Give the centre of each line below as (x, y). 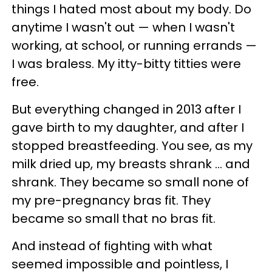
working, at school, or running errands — (134, 45)
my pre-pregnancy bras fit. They (111, 200)
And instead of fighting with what (112, 246)
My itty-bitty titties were (169, 63)
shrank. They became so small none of (130, 182)
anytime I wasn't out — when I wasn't (123, 27)
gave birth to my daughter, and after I (128, 127)
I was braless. (54, 63)
